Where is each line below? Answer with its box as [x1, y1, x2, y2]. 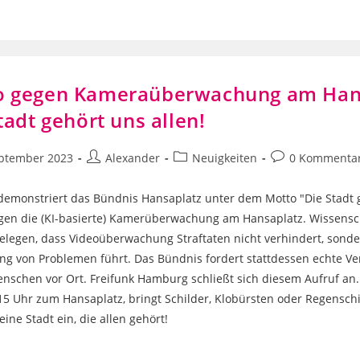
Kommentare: [270, 166, 344, 182]
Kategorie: [173, 166, 228, 182]
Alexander [105, 150, 161, 166]
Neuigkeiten [192, 150, 258, 166]
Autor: [86, 166, 120, 182]
